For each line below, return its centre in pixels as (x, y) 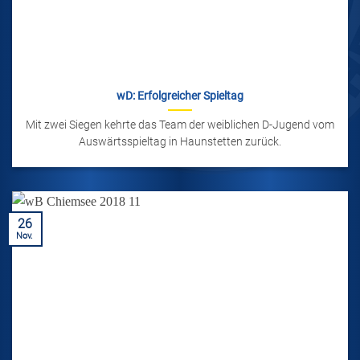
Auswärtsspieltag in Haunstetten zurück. (180, 142)
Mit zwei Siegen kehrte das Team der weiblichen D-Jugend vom (180, 125)
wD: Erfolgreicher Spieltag (180, 96)
